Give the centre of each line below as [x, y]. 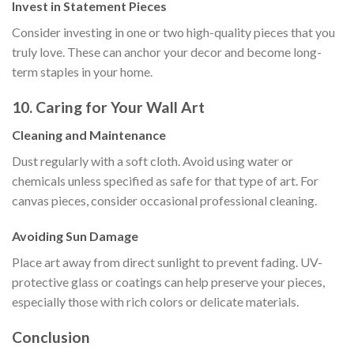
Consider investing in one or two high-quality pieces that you [173, 32]
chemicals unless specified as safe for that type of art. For [165, 180]
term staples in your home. [82, 72]
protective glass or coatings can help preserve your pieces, [168, 282]
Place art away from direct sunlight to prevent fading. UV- [167, 262]
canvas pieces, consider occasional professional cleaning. [164, 200]
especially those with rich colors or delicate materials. [155, 302]
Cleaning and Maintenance [89, 134]
